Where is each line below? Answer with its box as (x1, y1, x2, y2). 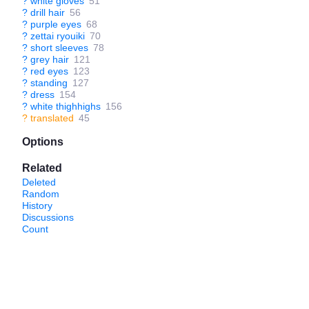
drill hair (30, 7, 65, 18)
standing (30, 77, 68, 88)
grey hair (30, 54, 69, 65)
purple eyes (30, 19, 81, 30)
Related (22, 162, 62, 174)
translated (30, 112, 74, 123)
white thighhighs (30, 101, 101, 112)
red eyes (30, 66, 68, 77)
